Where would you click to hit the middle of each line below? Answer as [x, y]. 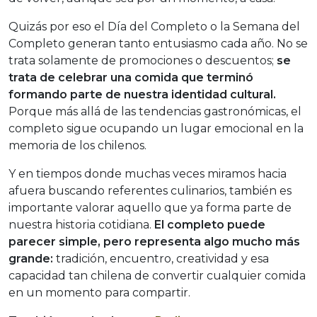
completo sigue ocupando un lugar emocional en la [156, 129]
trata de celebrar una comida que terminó [131, 78]
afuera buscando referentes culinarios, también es [150, 191]
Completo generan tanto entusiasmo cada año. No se [158, 44]
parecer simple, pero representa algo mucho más [154, 242]
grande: [31, 259]
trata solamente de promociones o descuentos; [143, 61]
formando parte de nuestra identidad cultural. [142, 95]
